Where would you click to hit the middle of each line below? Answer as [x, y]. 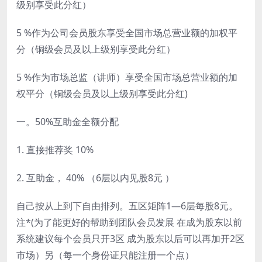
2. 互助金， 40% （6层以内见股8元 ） [95, 178]
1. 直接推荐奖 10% [55, 150]
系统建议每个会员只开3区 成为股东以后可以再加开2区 [130, 239]
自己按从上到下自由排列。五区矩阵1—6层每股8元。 [127, 206]
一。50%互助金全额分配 [68, 122]
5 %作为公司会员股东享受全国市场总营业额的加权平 [127, 33]
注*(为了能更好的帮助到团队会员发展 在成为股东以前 [129, 223]
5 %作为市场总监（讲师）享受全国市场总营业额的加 [127, 77]
